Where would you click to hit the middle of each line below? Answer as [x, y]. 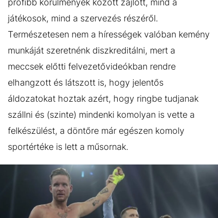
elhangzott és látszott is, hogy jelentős [86, 82]
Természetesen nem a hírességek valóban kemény [109, 34]
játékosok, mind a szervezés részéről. [83, 18]
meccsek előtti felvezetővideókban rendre [92, 66]
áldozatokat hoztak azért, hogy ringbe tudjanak [103, 98]
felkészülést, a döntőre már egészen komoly [96, 130]
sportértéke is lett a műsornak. [68, 146]
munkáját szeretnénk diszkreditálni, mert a [91, 50]
